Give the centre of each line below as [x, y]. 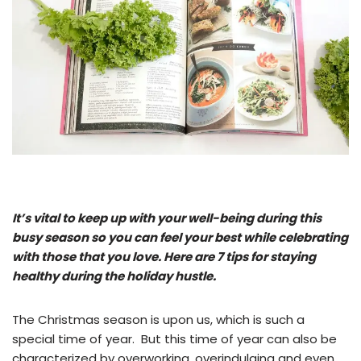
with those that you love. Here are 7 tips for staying [164, 256]
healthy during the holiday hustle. [114, 276]
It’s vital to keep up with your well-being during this [167, 218]
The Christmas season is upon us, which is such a [158, 319]
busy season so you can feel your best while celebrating [180, 237]
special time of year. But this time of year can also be [174, 338]
